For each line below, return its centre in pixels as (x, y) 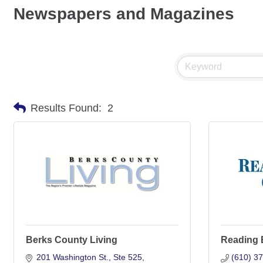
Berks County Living (72, 240)
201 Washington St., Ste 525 (89, 257)
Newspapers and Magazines (124, 14)
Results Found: (66, 108)
